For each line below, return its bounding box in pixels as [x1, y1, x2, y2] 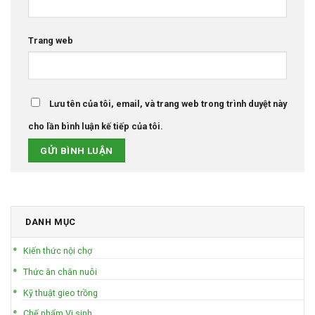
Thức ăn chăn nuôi [23, 266, 98, 277]
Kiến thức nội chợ [23, 245, 93, 257]
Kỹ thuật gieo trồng [23, 287, 98, 298]
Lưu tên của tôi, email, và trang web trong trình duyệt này [49, 98, 287, 110]
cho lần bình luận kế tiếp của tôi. [28, 121, 163, 132]
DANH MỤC [25, 217, 77, 228]
